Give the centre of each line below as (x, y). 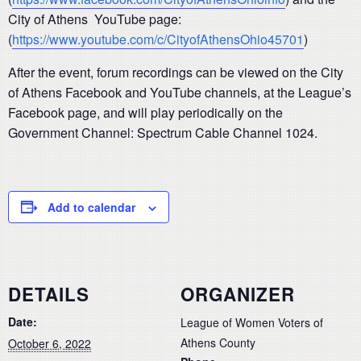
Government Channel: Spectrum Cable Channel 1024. (163, 132)
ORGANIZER (238, 295)
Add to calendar (91, 207)
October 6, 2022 (50, 344)
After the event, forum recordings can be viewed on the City (176, 72)
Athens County (218, 343)
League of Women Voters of (252, 323)
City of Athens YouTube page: (95, 19)
